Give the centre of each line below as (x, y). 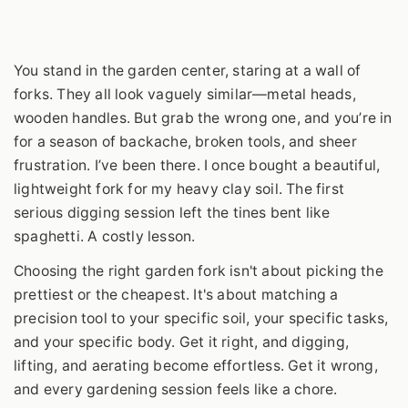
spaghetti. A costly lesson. (105, 236)
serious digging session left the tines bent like (172, 212)
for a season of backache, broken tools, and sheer (185, 141)
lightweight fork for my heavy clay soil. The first (179, 189)
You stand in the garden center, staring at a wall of (188, 70)
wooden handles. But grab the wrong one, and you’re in (203, 117)
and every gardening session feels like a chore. (176, 389)
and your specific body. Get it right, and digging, (182, 342)
